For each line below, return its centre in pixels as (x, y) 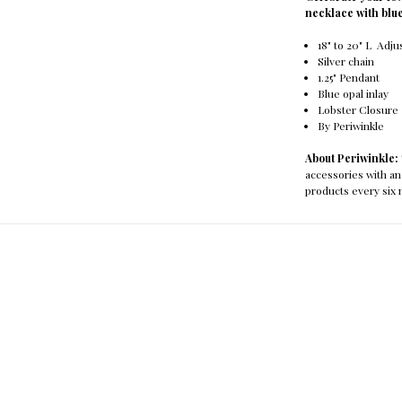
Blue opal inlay (356, 93)
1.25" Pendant (349, 77)
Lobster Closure (358, 109)
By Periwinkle (351, 125)
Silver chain (346, 61)
